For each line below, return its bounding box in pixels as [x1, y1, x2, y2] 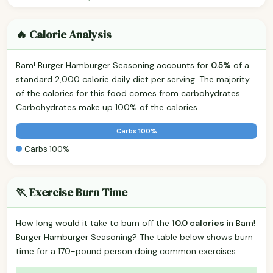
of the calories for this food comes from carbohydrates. [16, 87, 242, 99]
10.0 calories [172, 217, 224, 229]
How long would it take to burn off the [16, 217, 172, 229]
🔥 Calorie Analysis [16, 26, 112, 42]
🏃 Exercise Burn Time [16, 184, 127, 200]
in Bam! [224, 217, 255, 229]
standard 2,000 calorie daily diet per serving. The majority [16, 73, 250, 85]
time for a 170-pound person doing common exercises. [16, 245, 238, 257]
